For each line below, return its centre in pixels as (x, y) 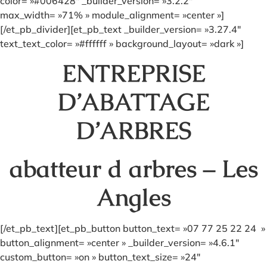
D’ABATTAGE (133, 102)
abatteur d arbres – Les (133, 168)
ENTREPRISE (133, 73)
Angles (133, 197)
